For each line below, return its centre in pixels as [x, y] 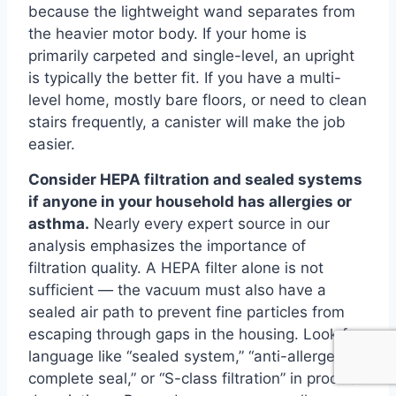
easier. [52, 144]
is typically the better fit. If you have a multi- [185, 77]
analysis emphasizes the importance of [167, 245]
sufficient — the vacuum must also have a [177, 289]
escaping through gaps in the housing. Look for [195, 334]
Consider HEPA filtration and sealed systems [195, 179]
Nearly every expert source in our [209, 223]
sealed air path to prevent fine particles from [187, 312]
